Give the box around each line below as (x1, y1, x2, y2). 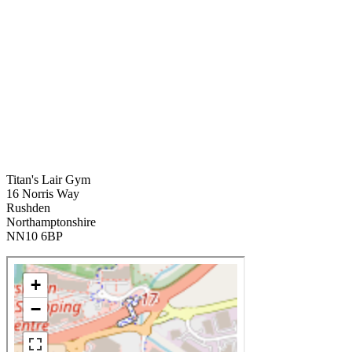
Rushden (6, 200, 50, 214)
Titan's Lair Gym (6, 172, 90, 186)
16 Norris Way (6, 186, 79, 200)
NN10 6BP (6, 229, 63, 243)
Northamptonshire (6, 214, 96, 229)
